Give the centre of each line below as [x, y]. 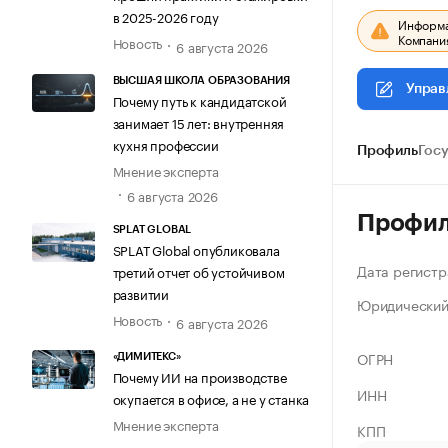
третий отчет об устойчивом [198, 271]
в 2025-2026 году [165, 16]
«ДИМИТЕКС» [146, 357]
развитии [140, 293]
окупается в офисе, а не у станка [211, 398]
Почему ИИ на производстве [199, 376]
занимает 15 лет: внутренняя [198, 121]
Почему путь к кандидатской [199, 99]
